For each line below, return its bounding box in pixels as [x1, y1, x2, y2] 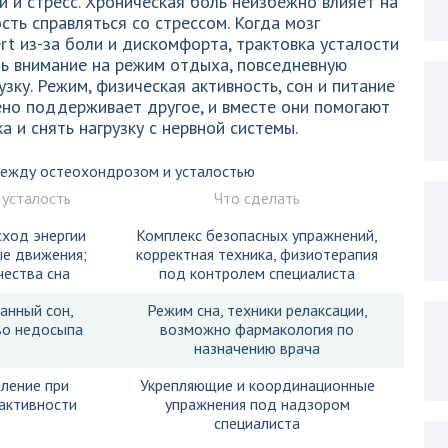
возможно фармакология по [160, 319, 354, 339]
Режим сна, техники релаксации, [146, 300, 368, 320]
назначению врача [194, 338, 320, 358]
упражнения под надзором [164, 394, 350, 414]
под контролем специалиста [159, 263, 355, 283]
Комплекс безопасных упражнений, [136, 225, 378, 245]
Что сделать [214, 188, 300, 208]
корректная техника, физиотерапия [136, 244, 378, 264]
